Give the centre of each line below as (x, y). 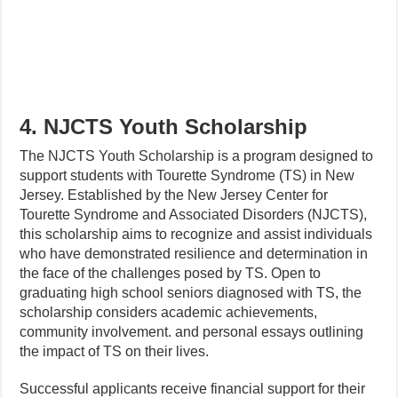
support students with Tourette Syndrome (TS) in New (187, 175)
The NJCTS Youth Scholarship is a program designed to (197, 156)
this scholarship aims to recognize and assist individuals (196, 234)
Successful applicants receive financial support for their (193, 389)
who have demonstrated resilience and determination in (194, 254)
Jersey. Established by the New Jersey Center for (174, 195)
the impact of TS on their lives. (115, 351)
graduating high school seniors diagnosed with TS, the (191, 293)
